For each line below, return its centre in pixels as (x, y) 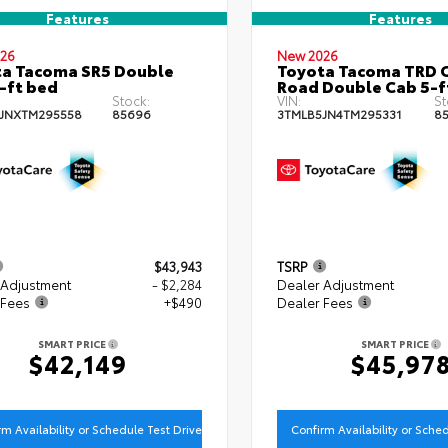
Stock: (130, 100)
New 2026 (307, 55)
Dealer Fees (314, 301)
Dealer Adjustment (335, 283)
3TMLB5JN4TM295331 (339, 114)
